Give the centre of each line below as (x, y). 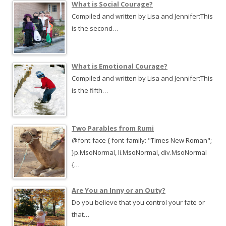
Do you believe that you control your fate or (138, 202)
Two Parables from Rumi (113, 128)
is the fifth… (90, 90)
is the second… (95, 28)
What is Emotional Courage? (120, 66)
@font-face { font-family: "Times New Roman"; (142, 140)
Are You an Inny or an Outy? (119, 190)
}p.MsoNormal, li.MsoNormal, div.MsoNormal (139, 152)
